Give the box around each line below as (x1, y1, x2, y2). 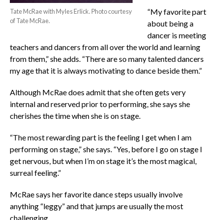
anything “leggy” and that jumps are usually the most (9, 201, 183, 211)
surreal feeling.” (9, 168, 61, 178)
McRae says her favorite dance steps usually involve (9, 190, 183, 199)
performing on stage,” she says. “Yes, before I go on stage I (9, 144, 202, 154)
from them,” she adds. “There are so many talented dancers (9, 54, 204, 64)
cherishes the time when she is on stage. (9, 111, 140, 121)
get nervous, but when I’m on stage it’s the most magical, (9, 156, 196, 166)
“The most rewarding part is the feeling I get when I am (9, 133, 192, 142)
